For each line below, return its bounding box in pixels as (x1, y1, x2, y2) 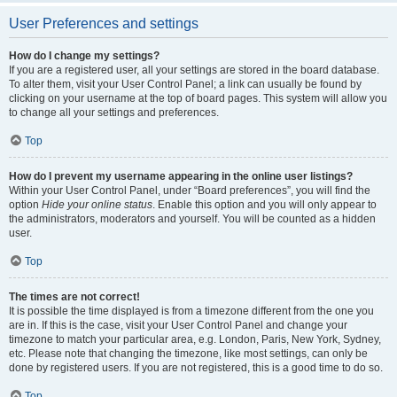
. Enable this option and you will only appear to (152, 198, 377, 211)
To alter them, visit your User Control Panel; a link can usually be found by (9, 78, 362, 90)
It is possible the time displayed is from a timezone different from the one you (9, 305, 374, 317)
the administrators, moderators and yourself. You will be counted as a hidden (9, 213, 376, 225)
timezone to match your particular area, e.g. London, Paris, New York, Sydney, (9, 333, 381, 346)
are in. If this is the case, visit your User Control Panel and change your (9, 319, 347, 331)
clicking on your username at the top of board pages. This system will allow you (9, 92, 387, 105)
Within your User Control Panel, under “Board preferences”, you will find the (9, 184, 370, 197)
